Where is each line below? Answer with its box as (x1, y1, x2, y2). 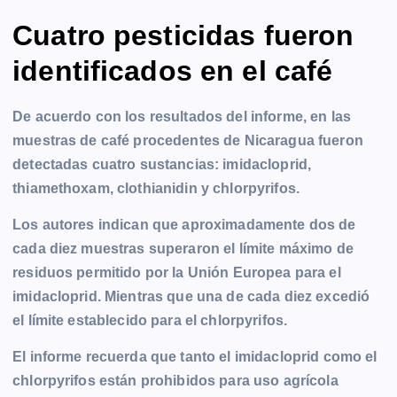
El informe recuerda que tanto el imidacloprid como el (12, 348, 378, 364)
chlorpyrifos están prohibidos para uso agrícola (12, 372, 339, 388)
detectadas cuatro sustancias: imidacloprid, (12, 156, 312, 172)
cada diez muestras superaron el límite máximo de (12, 240, 354, 256)
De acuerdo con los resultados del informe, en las (12, 108, 351, 124)
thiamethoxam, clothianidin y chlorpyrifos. (12, 180, 300, 196)
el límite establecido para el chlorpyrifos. (12, 312, 288, 328)
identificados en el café (12, 54, 333, 87)
